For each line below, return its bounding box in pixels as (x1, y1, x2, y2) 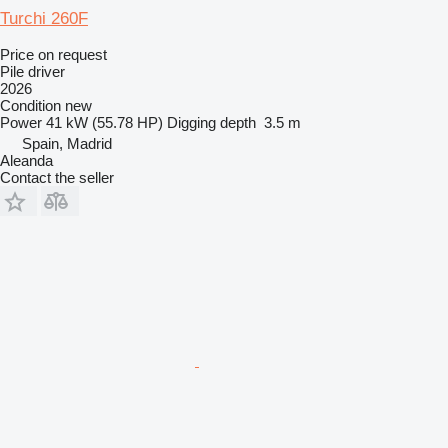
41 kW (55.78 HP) (46, 114, 163, 132)
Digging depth (167, 114, 256, 132)
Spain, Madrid (22, 135, 112, 153)
